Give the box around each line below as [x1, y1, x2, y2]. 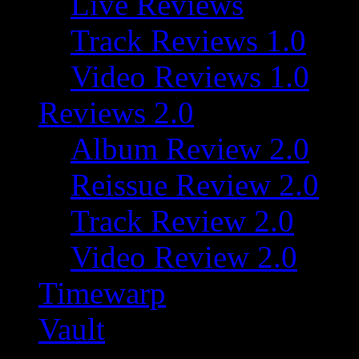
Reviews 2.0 [38, 95, 194, 130]
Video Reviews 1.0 [71, 59, 309, 94]
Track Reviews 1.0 [71, 23, 306, 58]
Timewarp [38, 276, 166, 310]
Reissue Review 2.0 [71, 167, 319, 202]
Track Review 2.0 [71, 204, 294, 238]
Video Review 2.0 [71, 240, 297, 274]
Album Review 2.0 [71, 131, 309, 166]
